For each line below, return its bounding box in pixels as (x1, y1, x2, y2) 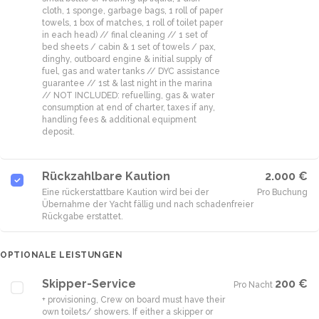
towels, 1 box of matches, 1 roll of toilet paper (42, 18, 223, 28)
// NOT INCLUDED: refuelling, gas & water (42, 90, 214, 100)
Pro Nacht (234, 280, 273, 290)
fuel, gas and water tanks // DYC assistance (42, 66, 220, 76)
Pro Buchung (257, 187, 308, 197)
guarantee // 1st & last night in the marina (42, 78, 212, 88)
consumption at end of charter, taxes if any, (42, 103, 215, 113)
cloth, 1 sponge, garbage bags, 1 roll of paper (42, 6, 223, 16)
